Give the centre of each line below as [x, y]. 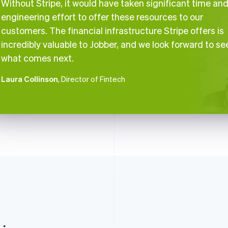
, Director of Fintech [92, 79]
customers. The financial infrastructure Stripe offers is [112, 30]
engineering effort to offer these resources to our [102, 16]
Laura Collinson [30, 79]
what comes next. [37, 58]
